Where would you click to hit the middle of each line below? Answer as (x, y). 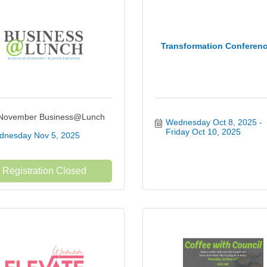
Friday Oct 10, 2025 (203, 132)
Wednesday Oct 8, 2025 (211, 122)
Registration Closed (44, 171)
